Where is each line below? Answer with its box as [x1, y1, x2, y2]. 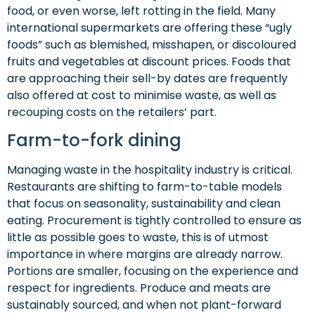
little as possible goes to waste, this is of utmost [7, 229, 269, 246]
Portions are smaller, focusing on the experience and [7, 263, 298, 280]
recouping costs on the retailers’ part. [7, 103, 217, 120]
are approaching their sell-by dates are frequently [7, 70, 288, 86]
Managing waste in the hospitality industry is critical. [7, 162, 292, 179]
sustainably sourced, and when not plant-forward [7, 297, 281, 314]
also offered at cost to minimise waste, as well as [7, 86, 276, 103]
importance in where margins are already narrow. [7, 246, 283, 263]
